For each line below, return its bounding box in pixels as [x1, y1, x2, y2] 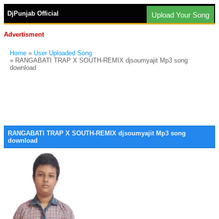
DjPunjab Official [7, 10, 59, 17]
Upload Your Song [152, 11, 209, 19]
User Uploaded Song [34, 49, 92, 57]
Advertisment [4, 31, 44, 38]
